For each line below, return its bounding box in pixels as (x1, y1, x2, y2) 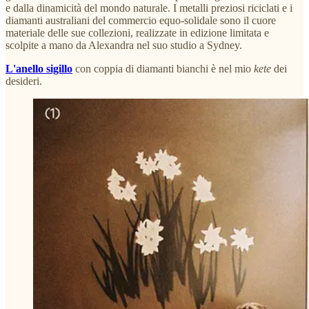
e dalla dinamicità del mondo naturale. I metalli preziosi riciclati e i (6, 1, 292, 14)
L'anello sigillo (6, 62, 72, 74)
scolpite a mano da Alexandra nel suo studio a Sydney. (6, 39, 242, 51)
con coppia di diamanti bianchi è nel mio (72, 62, 254, 74)
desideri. (6, 74, 42, 87)
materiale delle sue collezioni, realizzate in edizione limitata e (6, 26, 269, 39)
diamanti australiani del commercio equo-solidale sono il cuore (6, 14, 276, 26)
